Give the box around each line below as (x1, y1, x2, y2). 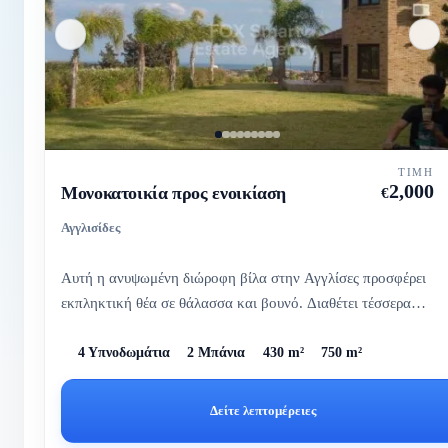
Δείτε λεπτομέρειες (210, 403, 317, 419)
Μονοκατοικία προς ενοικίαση (61, 182, 287, 203)
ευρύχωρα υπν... (61, 318, 158, 336)
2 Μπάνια (187, 345, 246, 361)
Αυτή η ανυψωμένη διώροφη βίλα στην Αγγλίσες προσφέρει (61, 268, 426, 286)
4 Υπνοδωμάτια (78, 345, 171, 361)
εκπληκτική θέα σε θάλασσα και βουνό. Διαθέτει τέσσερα (61, 293, 411, 311)
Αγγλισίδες (61, 219, 120, 235)
